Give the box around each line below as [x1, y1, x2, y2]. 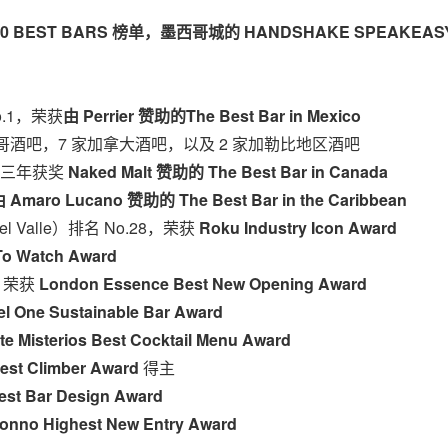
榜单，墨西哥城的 [112, 20, 240, 43]
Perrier [79, 104, 138, 127]
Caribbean [328, 188, 407, 211]
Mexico [307, 104, 361, 127]
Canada [329, 160, 388, 183]
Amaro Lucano [10, 188, 123, 211]
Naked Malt [64, 160, 156, 183]
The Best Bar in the [175, 188, 328, 211]
